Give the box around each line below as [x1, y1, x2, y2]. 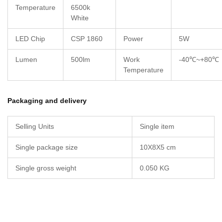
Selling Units [15, 122, 54, 131]
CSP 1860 [71, 35, 103, 43]
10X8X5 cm [140, 143, 176, 152]
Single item [140, 122, 174, 131]
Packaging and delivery [7, 97, 87, 105]
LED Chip [15, 35, 45, 43]
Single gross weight [15, 164, 76, 172]
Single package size [15, 143, 78, 152]
